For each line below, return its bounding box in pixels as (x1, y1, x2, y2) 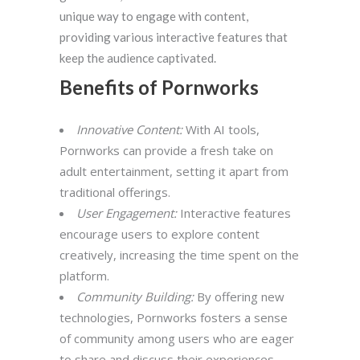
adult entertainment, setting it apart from (59, 163, 288, 180)
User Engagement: (76, 205, 177, 222)
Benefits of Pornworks (59, 76, 259, 100)
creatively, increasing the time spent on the (59, 247, 299, 264)
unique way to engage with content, (59, 9, 248, 24)
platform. (59, 268, 109, 284)
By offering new (194, 288, 284, 305)
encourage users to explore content (59, 226, 260, 243)
